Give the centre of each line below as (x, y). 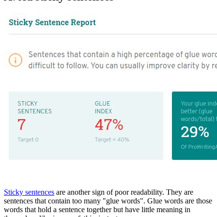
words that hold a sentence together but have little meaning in (97, 210)
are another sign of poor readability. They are (124, 192)
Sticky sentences (29, 192)
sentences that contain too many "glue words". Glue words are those (108, 201)
